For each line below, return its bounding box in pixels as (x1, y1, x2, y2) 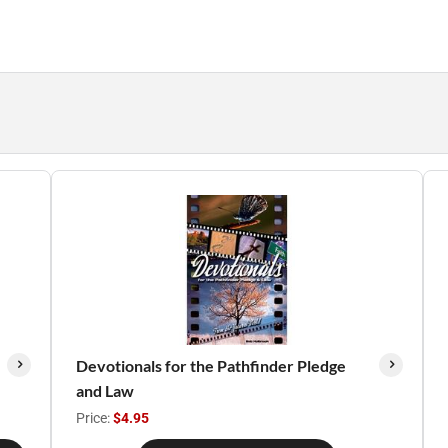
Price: (75, 410, 113, 426)
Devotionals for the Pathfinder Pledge (75, 356, 346, 375)
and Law (75, 381, 134, 400)
